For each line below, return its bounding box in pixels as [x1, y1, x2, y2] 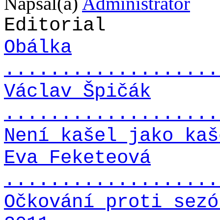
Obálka [4, 36, 72, 58]
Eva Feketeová [4, 146, 151, 169]
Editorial [4, 14, 106, 36]
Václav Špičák [4, 80, 151, 103]
